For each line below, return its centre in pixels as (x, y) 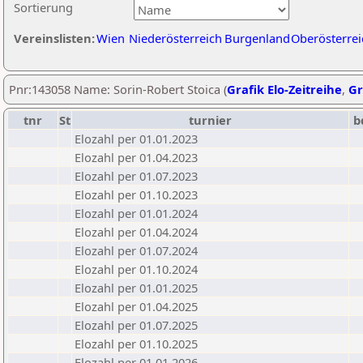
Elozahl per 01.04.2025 (136, 306)
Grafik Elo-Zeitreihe (284, 89)
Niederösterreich (175, 38)
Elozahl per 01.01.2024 (136, 213)
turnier (210, 120)
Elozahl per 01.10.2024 (136, 269)
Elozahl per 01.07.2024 (136, 250)
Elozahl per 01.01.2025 (136, 288)
